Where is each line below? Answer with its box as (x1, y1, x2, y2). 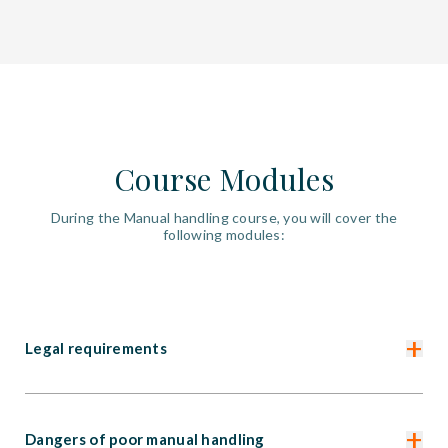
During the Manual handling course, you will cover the (50, 209, 398, 227)
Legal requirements (25, 339, 168, 358)
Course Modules (114, 159, 334, 200)
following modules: (162, 226, 286, 244)
